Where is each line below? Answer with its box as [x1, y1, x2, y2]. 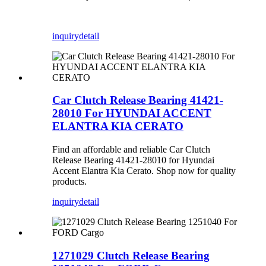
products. [52, 176, 87, 187]
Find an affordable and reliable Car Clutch [52, 144, 210, 155]
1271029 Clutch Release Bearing [52, 249, 210, 262]
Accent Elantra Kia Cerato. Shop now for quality [52, 166, 236, 176]
